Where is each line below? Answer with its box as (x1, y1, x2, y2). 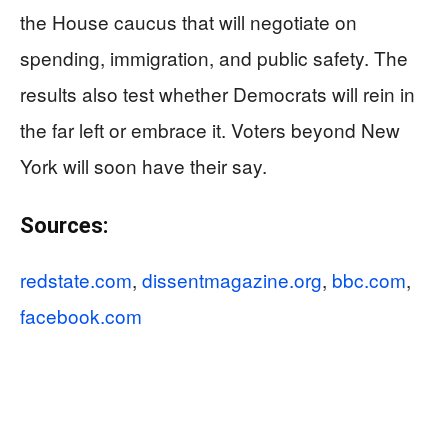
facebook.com (20, 302, 142, 329)
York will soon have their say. (20, 152, 267, 179)
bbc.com (332, 266, 406, 293)
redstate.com (20, 266, 132, 293)
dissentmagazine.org (142, 266, 322, 293)
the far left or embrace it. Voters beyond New (20, 116, 400, 143)
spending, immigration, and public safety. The (20, 44, 408, 71)
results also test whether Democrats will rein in (20, 80, 415, 107)
